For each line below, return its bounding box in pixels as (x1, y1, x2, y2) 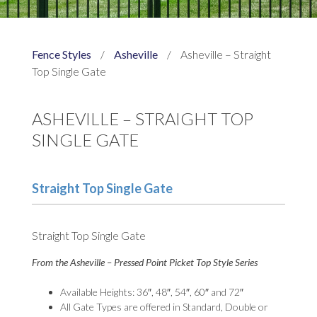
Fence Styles (31, 47, 91, 61)
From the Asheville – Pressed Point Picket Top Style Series (31, 255, 258, 268)
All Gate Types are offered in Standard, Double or (59, 300, 268, 313)
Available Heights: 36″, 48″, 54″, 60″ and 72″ (59, 285, 243, 298)
